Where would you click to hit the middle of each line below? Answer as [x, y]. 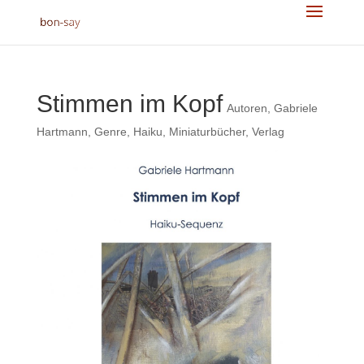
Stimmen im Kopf [129, 104]
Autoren [247, 108]
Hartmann [62, 132]
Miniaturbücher [207, 132]
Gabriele [295, 108]
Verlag [268, 132]
